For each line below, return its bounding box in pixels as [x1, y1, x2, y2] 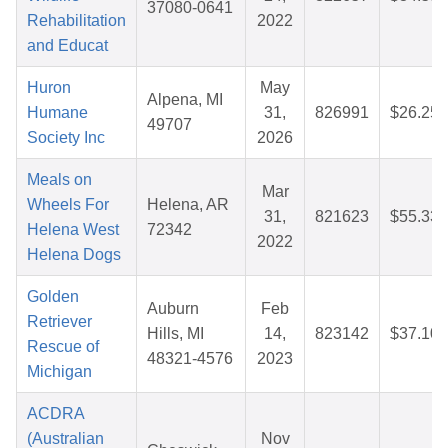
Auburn [147, 300, 199, 318]
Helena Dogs [27, 246, 121, 264]
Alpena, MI [147, 91, 223, 109]
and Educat [27, 37, 108, 55]
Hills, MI [147, 325, 204, 343]
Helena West [27, 221, 119, 239]
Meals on [27, 171, 92, 189]
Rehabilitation [27, 12, 126, 30]
